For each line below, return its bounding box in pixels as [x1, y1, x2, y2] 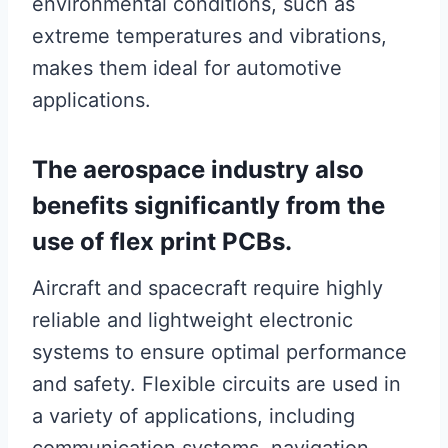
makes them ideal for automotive [32, 56, 342, 80]
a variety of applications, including [32, 404, 355, 428]
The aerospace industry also [32, 155, 364, 184]
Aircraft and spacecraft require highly [32, 276, 383, 300]
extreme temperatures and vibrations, [32, 24, 387, 48]
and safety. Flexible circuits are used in [32, 372, 401, 396]
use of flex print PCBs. [32, 227, 292, 256]
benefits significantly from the [32, 191, 385, 220]
